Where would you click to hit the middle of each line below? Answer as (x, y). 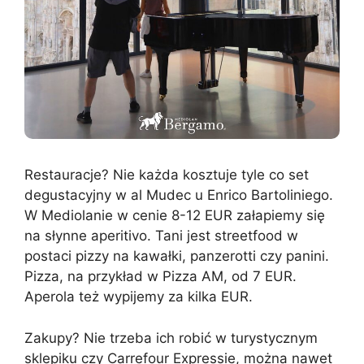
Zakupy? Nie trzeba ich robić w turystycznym (171, 338)
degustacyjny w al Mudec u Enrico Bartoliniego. (179, 195)
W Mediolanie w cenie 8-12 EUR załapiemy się (175, 216)
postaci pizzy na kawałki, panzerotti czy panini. (177, 256)
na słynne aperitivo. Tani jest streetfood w (161, 236)
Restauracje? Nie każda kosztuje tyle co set (167, 175)
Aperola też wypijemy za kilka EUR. (139, 297)
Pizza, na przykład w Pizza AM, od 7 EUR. (160, 277)
